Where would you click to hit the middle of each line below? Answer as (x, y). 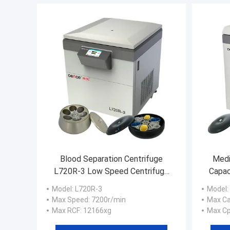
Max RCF (66, 210)
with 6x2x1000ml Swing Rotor (111, 183)
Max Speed (70, 199)
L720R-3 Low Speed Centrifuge (111, 171)
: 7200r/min (107, 199)
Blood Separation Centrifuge (111, 159)
